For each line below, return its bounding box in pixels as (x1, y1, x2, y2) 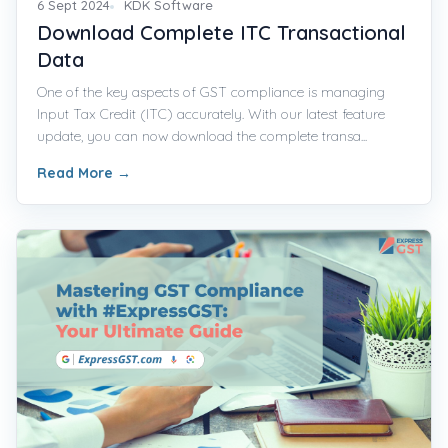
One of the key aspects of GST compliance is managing (37, 83, 385, 102)
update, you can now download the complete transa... (37, 127, 367, 146)
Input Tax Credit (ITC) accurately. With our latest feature (37, 105, 385, 124)
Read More (37, 164, 117, 183)
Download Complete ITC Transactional (37, 20, 406, 46)
